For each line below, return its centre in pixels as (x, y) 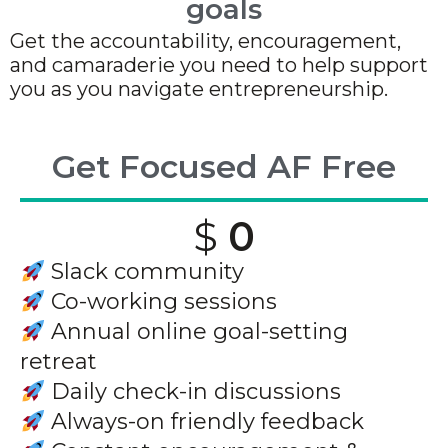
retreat (58, 362)
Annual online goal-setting (197, 332)
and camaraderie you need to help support (219, 65)
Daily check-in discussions (193, 392)
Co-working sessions (161, 302)
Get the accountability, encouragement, (205, 41)
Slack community (145, 272)
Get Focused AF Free (224, 167)
